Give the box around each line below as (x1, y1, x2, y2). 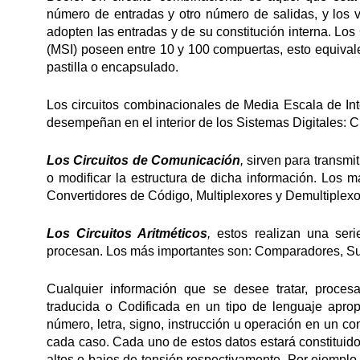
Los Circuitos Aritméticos (47, 227, 208, 240)
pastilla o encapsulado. (47, 60, 178, 74)
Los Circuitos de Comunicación (47, 153, 240, 167)
